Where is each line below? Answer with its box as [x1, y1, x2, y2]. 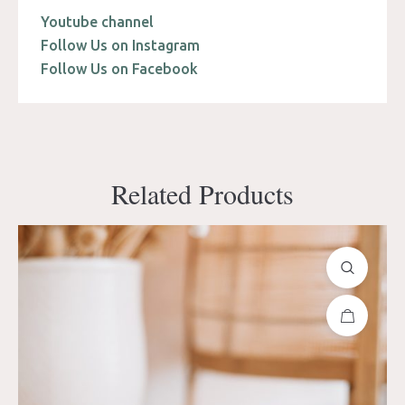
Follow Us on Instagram [41, 37, 200, 54]
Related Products [111, 175, 294, 212]
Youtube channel [41, 14, 154, 31]
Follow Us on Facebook [41, 61, 198, 78]
